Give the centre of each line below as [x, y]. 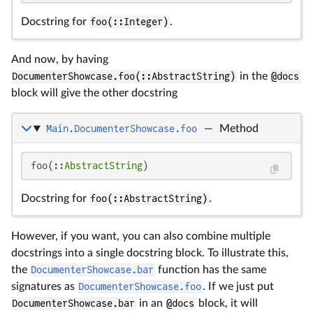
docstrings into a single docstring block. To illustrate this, [150, 253]
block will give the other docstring [94, 93]
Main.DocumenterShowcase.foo [121, 129]
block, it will [226, 304]
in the [253, 77]
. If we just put [238, 287]
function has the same [210, 270]
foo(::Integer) [130, 22]
